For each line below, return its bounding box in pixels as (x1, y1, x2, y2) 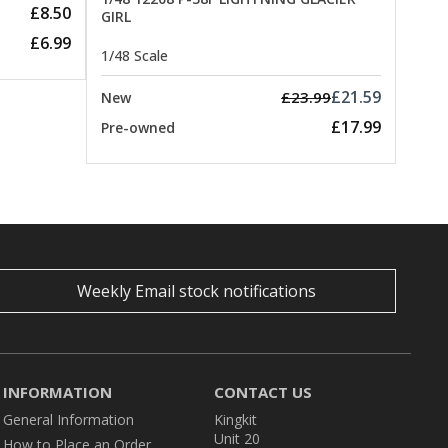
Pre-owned (101, 118, 175, 138)
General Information (2, 410, 134, 430)
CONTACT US (214, 382, 313, 403)
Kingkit (214, 410, 258, 430)
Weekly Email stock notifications (76, 280, 316, 303)
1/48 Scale (101, 46, 168, 66)
